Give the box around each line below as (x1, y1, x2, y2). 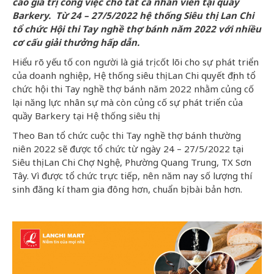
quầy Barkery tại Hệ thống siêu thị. (12, 109, 160, 122)
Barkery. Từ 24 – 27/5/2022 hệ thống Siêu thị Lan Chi (12, 9, 254, 21)
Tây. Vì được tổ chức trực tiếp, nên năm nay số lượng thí (12, 169, 252, 182)
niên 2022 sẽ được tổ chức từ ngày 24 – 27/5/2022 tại (12, 142, 243, 155)
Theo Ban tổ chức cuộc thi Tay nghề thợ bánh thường (12, 128, 241, 141)
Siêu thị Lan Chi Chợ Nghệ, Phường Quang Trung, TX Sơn (12, 155, 251, 168)
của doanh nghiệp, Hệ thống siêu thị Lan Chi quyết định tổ (12, 68, 256, 81)
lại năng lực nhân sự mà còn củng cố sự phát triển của (12, 95, 243, 108)
